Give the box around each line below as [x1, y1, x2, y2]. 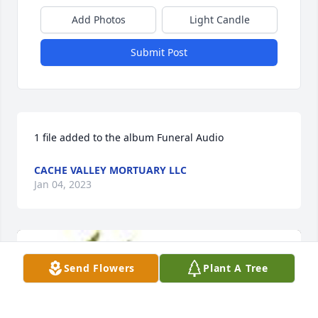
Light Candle [190, 13, 250, 27]
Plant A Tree [203, 261, 268, 275]
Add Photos [71, 13, 126, 27]
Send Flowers [63, 261, 136, 275]
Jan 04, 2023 [34, 177, 92, 192]
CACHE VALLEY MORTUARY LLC [34, 163, 187, 177]
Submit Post [131, 45, 187, 60]
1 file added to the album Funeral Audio [34, 131, 224, 145]
